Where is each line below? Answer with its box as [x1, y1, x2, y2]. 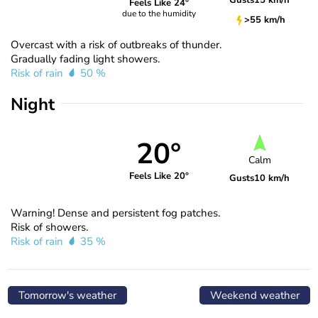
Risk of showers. [11, 219, 88, 234]
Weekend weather [210, 287, 300, 302]
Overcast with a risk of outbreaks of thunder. [11, 37, 221, 52]
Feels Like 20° [128, 170, 189, 183]
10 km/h [254, 172, 290, 185]
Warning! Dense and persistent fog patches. [11, 205, 220, 220]
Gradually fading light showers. [11, 51, 160, 66]
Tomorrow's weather [18, 287, 116, 302]
